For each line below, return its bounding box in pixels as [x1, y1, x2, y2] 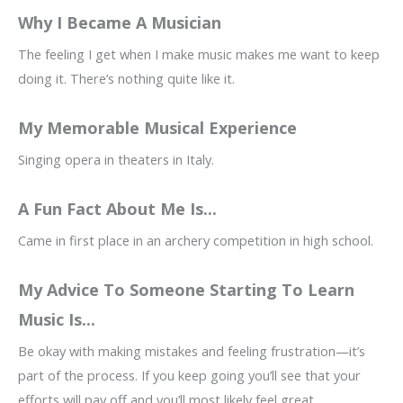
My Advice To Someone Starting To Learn [18, 279, 354, 301]
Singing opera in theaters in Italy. [18, 150, 214, 169]
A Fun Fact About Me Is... [18, 198, 217, 220]
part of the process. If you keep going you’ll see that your [18, 366, 361, 385]
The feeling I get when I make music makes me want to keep [18, 45, 380, 64]
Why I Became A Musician [18, 12, 221, 34]
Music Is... [18, 309, 95, 331]
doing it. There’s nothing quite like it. [18, 69, 235, 88]
